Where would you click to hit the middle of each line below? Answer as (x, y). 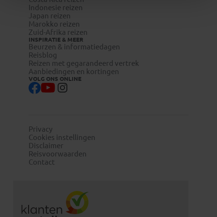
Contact (42, 162)
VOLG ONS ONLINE (55, 78)
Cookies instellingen (62, 137)
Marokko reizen (54, 24)
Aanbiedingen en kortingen (74, 71)
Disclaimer (46, 145)
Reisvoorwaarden (58, 154)
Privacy (40, 129)
